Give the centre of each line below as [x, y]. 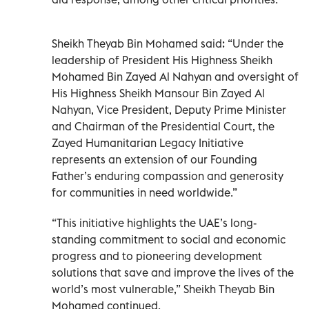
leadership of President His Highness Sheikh [162, 60]
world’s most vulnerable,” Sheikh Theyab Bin [163, 289]
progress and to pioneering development [157, 256]
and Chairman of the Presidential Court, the [163, 126]
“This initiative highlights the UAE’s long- [154, 222]
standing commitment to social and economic [169, 239]
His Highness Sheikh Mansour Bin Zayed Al [158, 93]
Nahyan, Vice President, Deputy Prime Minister [169, 109]
